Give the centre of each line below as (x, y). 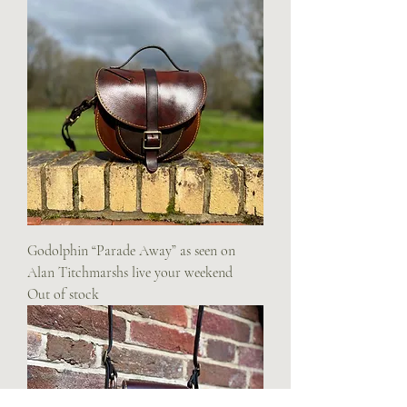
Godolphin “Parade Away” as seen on (131, 250)
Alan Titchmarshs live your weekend (130, 272)
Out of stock (63, 294)
